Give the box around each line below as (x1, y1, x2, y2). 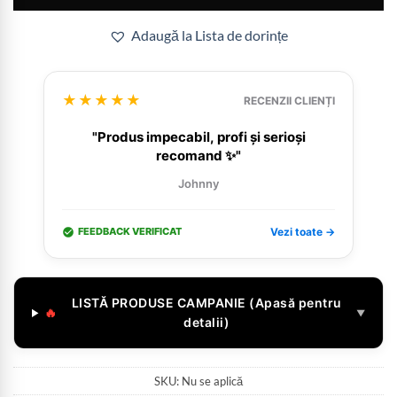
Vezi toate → (270, 225, 335, 239)
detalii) (183, 315, 230, 331)
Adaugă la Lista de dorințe (131, 26, 288, 43)
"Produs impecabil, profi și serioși (91, 128, 306, 145)
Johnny (178, 175, 219, 191)
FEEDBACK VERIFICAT (78, 225, 182, 238)
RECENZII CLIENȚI (244, 94, 335, 108)
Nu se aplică (182, 374, 243, 389)
